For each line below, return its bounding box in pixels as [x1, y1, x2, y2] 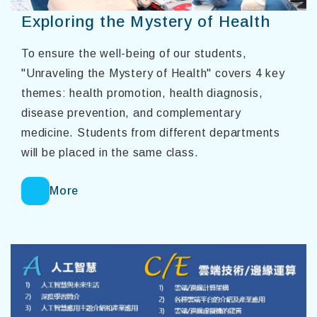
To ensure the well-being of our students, [21, 47, 247, 60]
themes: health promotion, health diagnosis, [21, 87, 263, 100]
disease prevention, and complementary [21, 107, 241, 120]
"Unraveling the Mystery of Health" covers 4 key [21, 67, 285, 80]
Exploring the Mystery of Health [21, 13, 271, 31]
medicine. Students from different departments [21, 127, 280, 139]
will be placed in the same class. [21, 146, 199, 159]
